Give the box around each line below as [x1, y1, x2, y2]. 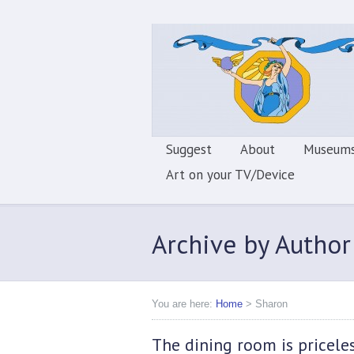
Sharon [255, 298, 288, 310]
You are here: [152, 298, 213, 310]
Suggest [166, 141, 212, 158]
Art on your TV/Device [166, 166, 295, 183]
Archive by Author [152, 227, 351, 261]
